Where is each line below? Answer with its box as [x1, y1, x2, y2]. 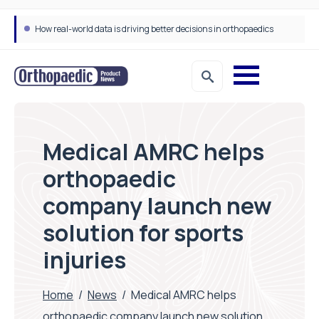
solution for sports [43, 217, 244, 249]
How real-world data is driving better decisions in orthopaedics [35, 23, 273, 35]
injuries [43, 244, 126, 276]
